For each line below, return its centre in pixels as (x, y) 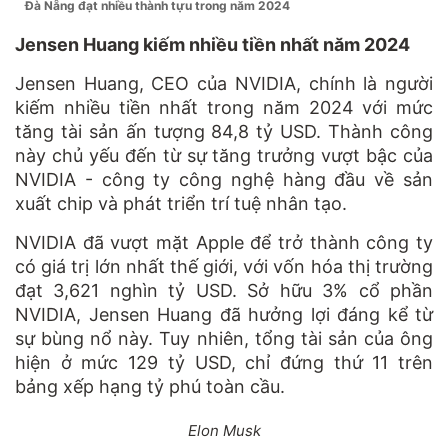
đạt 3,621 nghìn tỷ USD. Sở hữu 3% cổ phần (224, 290)
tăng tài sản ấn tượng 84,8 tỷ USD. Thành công (224, 131)
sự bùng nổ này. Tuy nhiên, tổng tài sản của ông (224, 338)
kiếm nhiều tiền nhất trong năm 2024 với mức (224, 107)
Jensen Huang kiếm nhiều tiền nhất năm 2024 (212, 44)
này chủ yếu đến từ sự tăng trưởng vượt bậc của (224, 155)
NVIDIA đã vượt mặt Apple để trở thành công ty (224, 242)
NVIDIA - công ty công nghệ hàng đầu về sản (224, 179)
